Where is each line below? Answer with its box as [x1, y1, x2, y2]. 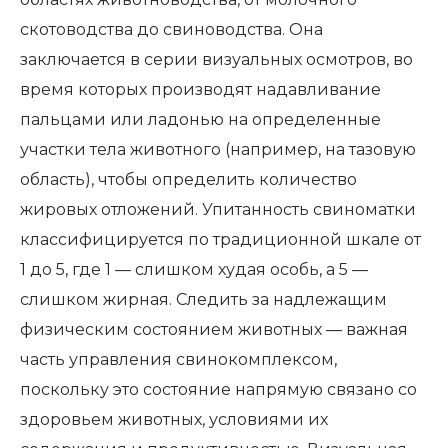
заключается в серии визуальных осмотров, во [20, 50, 413, 69]
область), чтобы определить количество [20, 170, 357, 189]
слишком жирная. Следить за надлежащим [20, 290, 387, 309]
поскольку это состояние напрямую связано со [20, 380, 417, 399]
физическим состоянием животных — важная [20, 320, 408, 339]
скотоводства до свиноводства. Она [20, 20, 323, 39]
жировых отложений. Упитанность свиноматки [20, 200, 416, 219]
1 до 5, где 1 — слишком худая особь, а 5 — [20, 260, 368, 279]
